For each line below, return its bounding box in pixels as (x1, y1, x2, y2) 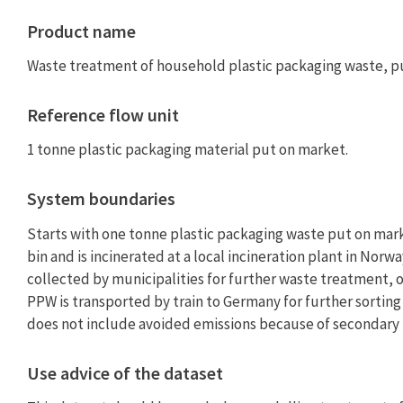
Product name (27, 19, 136, 42)
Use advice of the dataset (27, 361, 223, 384)
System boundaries (27, 187, 175, 210)
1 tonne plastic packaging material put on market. (27, 139, 348, 160)
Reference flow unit (27, 103, 179, 127)
